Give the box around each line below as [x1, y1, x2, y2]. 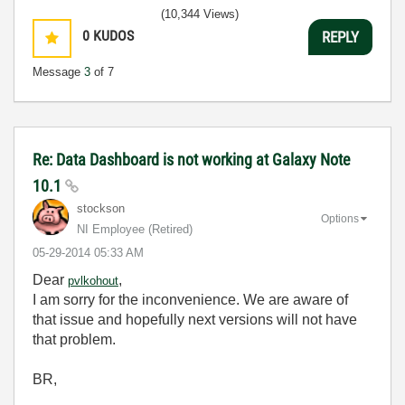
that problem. [33, 332, 116, 347]
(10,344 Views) [161, 7, 239, 21]
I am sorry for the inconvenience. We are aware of [33, 292, 348, 307]
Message [33, 65, 84, 79]
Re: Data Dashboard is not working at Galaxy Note [33, 150, 350, 169]
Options [321, 212, 359, 225]
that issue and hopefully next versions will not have [33, 312, 357, 327]
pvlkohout [68, 274, 118, 287]
